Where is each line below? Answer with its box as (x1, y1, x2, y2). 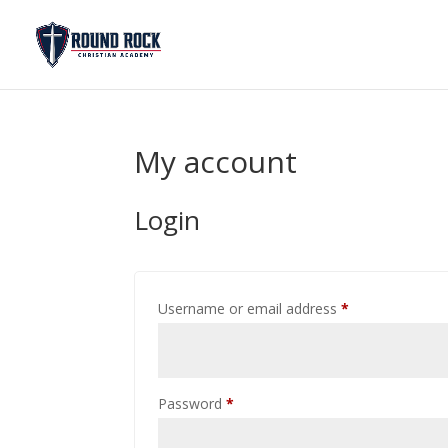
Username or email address (158, 299, 342, 318)
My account (134, 141, 298, 182)
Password (158, 394, 227, 413)
